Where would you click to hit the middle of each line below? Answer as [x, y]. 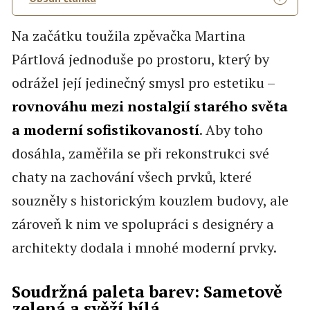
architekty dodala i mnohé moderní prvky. [144, 248]
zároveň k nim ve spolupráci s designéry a [143, 224]
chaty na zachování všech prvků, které [131, 177]
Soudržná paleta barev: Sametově [147, 291]
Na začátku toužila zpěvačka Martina [128, 36]
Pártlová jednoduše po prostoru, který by [140, 60]
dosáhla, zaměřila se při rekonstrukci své [140, 154]
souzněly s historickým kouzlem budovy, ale [150, 201]
